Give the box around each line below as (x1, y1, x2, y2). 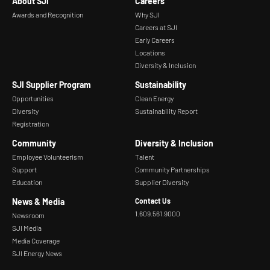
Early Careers (135, 36, 175, 45)
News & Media (12, 196, 64, 207)
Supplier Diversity (135, 178, 189, 187)
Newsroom (12, 211, 45, 220)
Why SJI (135, 10, 160, 19)
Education (12, 178, 42, 187)
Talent (135, 152, 154, 162)
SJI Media (12, 224, 42, 233)
